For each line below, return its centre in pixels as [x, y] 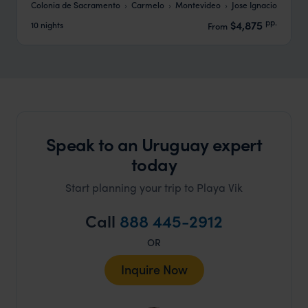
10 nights [47, 25]
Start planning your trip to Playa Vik [154, 187]
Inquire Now [154, 269]
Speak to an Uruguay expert [154, 144]
